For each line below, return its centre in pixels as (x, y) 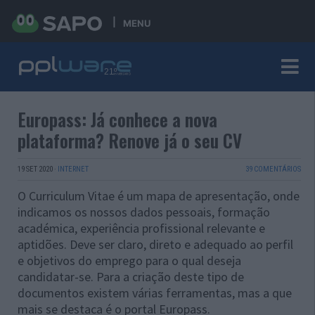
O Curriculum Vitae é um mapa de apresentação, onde (159, 196)
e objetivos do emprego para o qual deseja (129, 261)
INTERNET (73, 169)
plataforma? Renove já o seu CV (130, 140)
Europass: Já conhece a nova (117, 119)
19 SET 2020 (35, 169)
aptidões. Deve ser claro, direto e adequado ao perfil (155, 244)
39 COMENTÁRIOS (273, 169)
